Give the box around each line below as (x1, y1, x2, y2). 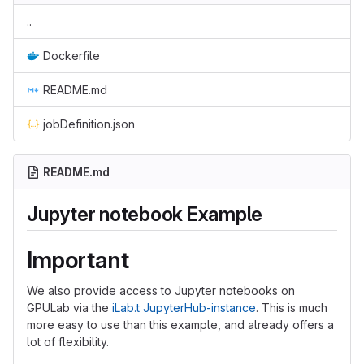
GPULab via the (27, 301, 112, 314)
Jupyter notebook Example (27, 202, 263, 226)
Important (27, 246, 129, 274)
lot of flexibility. (27, 335, 109, 349)
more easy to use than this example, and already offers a (27, 318, 334, 331)
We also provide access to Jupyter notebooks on (27, 284, 295, 297)
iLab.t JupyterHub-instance (112, 301, 256, 314)
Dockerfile (43, 49, 100, 63)
